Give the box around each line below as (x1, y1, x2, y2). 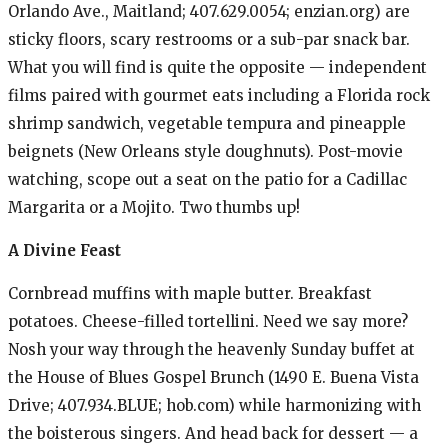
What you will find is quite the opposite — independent (8, 57, 427, 77)
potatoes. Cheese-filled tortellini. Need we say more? (8, 311, 408, 331)
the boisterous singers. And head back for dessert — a (8, 423, 418, 443)
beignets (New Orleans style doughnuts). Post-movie (8, 141, 403, 161)
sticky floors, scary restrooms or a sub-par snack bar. (8, 29, 410, 49)
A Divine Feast (8, 240, 121, 260)
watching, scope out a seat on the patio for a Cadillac (8, 169, 407, 189)
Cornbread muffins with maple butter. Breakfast (8, 283, 372, 303)
